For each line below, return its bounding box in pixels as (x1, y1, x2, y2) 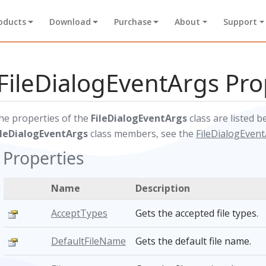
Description (135, 182, 190, 195)
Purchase (113, 16, 151, 28)
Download (49, 16, 91, 28)
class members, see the (88, 127, 196, 140)
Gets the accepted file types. (135, 207, 258, 220)
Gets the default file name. (135, 235, 251, 248)
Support (223, 16, 258, 28)
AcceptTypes (51, 207, 107, 220)
